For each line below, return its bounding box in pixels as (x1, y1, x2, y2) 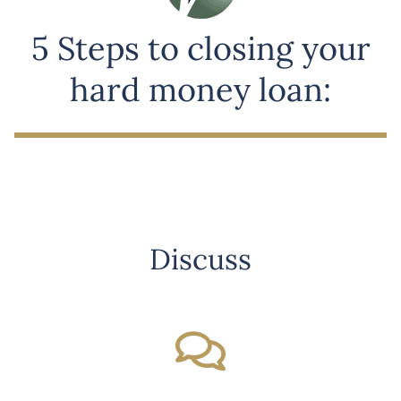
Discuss (149, 240, 252, 277)
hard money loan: (70, 69, 331, 111)
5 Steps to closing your (30, 28, 371, 70)
